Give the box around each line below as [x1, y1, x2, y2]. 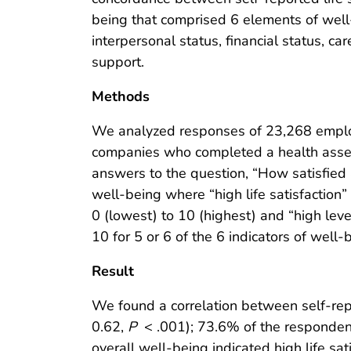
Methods [92, 87, 150, 107]
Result [92, 262, 134, 281]
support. [92, 52, 144, 72]
